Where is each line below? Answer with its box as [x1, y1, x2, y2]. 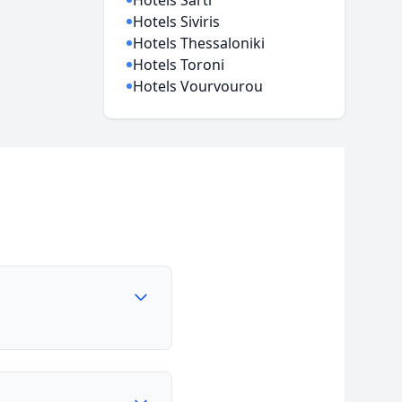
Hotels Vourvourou [133, 76, 264, 96]
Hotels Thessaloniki [133, 33, 266, 53]
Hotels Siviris [133, 12, 221, 31]
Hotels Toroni [133, 55, 225, 74]
